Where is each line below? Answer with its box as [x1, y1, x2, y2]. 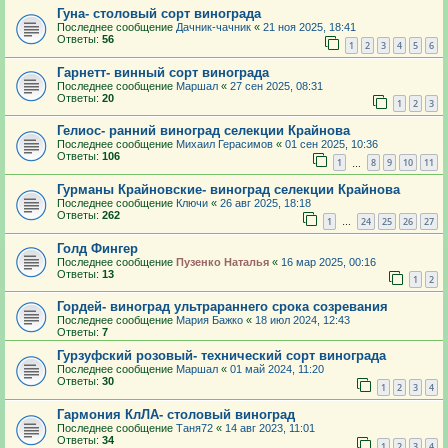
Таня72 [176, 421, 213, 434]
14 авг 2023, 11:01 [225, 421, 315, 434]
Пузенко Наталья [176, 255, 269, 268]
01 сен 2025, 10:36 [285, 138, 378, 151]
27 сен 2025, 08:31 [230, 79, 323, 92]
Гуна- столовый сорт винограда [57, 6, 261, 22]
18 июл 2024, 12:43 [255, 314, 350, 327]
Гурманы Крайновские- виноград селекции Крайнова [57, 182, 400, 198]
